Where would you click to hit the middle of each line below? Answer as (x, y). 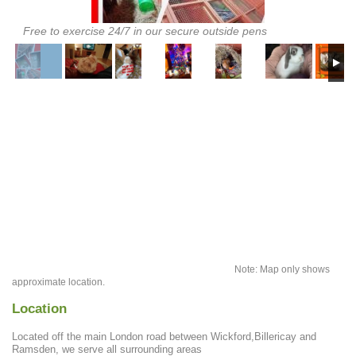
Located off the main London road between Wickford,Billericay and (164, 336)
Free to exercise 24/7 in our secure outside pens (145, 31)
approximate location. (58, 282)
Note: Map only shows (282, 270)
